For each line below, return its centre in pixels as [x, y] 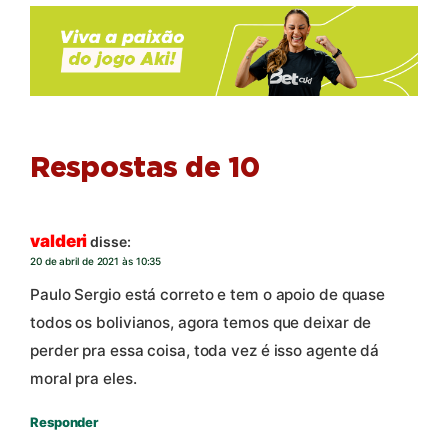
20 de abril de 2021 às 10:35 [96, 260]
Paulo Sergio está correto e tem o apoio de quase [208, 295]
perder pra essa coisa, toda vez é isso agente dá [205, 351]
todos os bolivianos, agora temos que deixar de [201, 323]
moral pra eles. [83, 379]
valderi [59, 240]
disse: [110, 241]
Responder [64, 422]
